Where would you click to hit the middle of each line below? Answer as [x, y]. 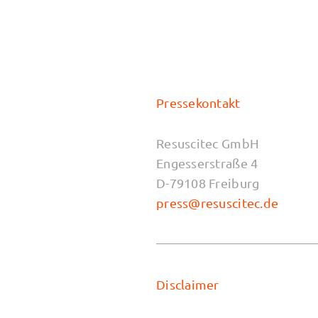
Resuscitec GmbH [208, 143]
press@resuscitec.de [218, 202]
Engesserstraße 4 [207, 163]
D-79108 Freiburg [208, 182]
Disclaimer [188, 285]
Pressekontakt [198, 103]
